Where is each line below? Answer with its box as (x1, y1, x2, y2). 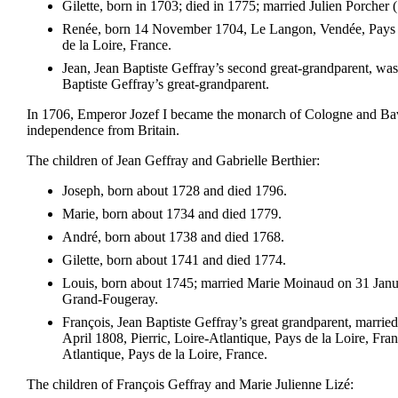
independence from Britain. (27, 123, 179, 139)
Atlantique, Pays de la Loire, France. (62, 346, 267, 362)
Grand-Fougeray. (62, 291, 158, 307)
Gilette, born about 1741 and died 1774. (62, 252, 286, 268)
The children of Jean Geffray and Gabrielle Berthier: (27, 153, 320, 169)
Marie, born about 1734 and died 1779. (62, 206, 282, 222)
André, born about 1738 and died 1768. (62, 229, 284, 245)
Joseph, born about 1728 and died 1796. (62, 183, 287, 199)
